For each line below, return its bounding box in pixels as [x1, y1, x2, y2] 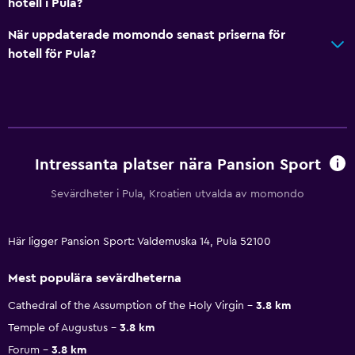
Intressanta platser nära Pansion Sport [34, 157, 321, 174]
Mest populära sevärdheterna [8, 271, 181, 284]
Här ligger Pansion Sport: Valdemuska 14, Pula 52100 [8, 235, 271, 247]
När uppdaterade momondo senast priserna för [8, 28, 285, 41]
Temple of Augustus [8, 322, 108, 334]
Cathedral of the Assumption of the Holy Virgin [8, 300, 244, 311]
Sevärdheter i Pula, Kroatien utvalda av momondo [51, 188, 304, 200]
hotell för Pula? [8, 47, 96, 60]
